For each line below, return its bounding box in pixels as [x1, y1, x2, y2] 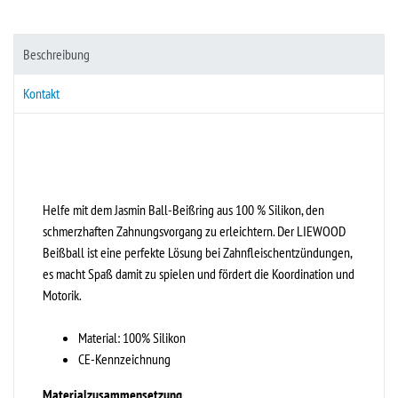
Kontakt [22, 84, 60, 103]
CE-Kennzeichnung [78, 349, 171, 368]
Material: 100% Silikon [78, 328, 186, 346]
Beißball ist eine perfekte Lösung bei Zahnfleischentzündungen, [43, 243, 352, 261]
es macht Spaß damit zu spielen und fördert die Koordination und [43, 264, 354, 283]
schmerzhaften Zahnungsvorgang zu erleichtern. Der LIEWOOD [43, 221, 346, 240]
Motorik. [43, 285, 82, 304]
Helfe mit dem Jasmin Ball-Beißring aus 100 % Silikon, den [43, 200, 324, 219]
